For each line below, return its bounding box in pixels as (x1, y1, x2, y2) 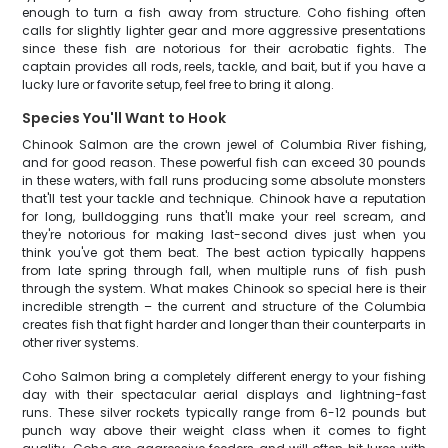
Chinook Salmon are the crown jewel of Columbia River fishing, (22, 136, 426, 153)
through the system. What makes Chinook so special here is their (22, 280, 426, 297)
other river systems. (22, 334, 140, 351)
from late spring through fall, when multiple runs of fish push (22, 262, 426, 279)
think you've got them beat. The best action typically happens (22, 244, 426, 261)
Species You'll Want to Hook (22, 108, 227, 128)
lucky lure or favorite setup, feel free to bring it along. (22, 76, 335, 93)
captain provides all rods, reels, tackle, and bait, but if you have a (22, 58, 426, 75)
